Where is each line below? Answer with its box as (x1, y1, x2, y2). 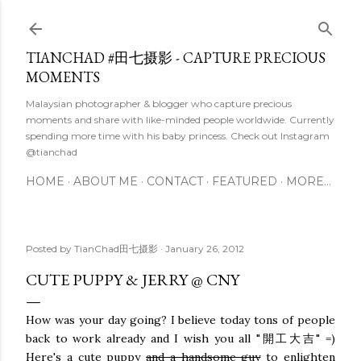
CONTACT (147, 174, 203, 189)
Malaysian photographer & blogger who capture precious (26, 98, 292, 110)
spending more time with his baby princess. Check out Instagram (26, 130, 330, 142)
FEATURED (212, 174, 277, 189)
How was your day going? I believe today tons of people (26, 313, 335, 327)
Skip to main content (114, 10, 247, 31)
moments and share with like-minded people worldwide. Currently (26, 114, 334, 126)
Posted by (26, 243, 74, 255)
